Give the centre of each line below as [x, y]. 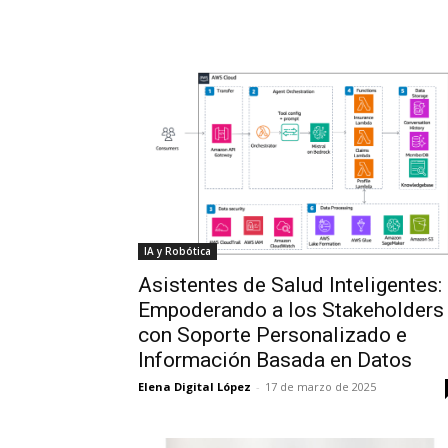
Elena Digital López [194, 386]
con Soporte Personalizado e [272, 334]
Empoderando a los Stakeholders [291, 309]
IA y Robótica [177, 250]
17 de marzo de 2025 [320, 386]
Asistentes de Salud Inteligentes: [290, 284]
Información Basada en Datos [275, 359]
